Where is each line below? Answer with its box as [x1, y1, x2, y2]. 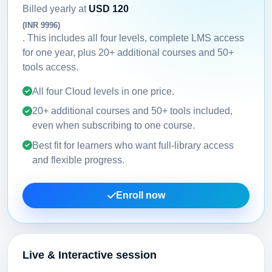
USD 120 [89, 3, 129, 14]
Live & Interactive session [22, 248, 157, 262]
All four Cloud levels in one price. [32, 86, 174, 97]
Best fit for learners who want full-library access [32, 140, 234, 151]
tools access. [22, 61, 78, 72]
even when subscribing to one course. [32, 120, 195, 131]
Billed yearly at [22, 3, 89, 14]
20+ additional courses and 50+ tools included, [32, 106, 233, 117]
